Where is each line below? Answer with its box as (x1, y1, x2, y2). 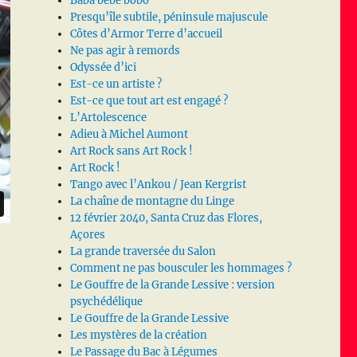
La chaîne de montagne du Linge (70, 194, 235, 209)
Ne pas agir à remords (70, 44, 181, 58)
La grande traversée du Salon (70, 245, 217, 259)
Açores (70, 228, 106, 242)
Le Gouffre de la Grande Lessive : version (70, 278, 276, 292)
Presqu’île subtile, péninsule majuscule (70, 10, 269, 25)
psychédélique (70, 295, 143, 309)
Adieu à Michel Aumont (70, 127, 189, 142)
